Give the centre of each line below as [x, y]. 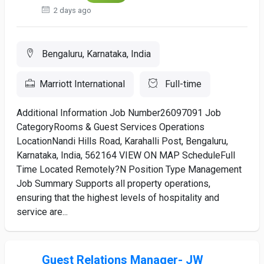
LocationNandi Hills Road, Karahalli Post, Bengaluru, [122, 141]
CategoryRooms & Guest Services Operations [110, 127]
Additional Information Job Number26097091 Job [119, 113]
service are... [42, 212]
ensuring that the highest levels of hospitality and [118, 198]
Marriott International [82, 84]
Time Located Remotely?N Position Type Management [129, 169]
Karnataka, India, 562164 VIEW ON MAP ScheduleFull [126, 155]
